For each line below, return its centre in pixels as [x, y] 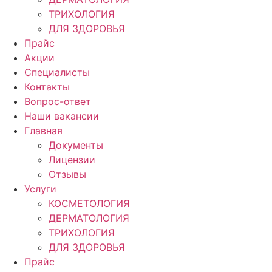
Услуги [40, 189]
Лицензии [72, 160]
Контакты [47, 87]
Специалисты [57, 72]
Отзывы [67, 174]
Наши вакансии [62, 116]
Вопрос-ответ [58, 101]
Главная [43, 131]
